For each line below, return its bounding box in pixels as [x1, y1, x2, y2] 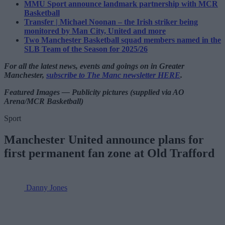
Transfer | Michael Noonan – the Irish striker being [24, 18, 198, 27]
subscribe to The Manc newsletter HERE [46, 71, 180, 80]
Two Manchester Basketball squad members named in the [24, 36, 221, 45]
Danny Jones [26, 183, 67, 192]
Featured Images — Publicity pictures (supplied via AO [4, 88, 184, 97]
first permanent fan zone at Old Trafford [4, 147, 214, 160]
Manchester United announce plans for [4, 133, 204, 147]
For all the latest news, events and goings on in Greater [4, 62, 184, 71]
